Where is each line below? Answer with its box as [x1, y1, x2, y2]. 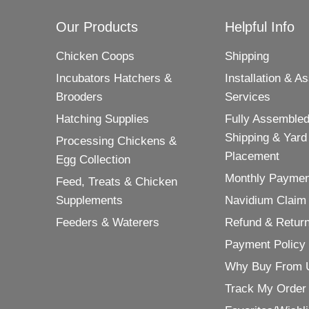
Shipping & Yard [224, 130, 307, 144]
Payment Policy [224, 237, 306, 251]
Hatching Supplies [56, 112, 150, 126]
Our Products [56, 19, 139, 34]
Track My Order [224, 281, 306, 295]
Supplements [56, 193, 123, 207]
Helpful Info [224, 19, 295, 34]
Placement [224, 149, 279, 163]
